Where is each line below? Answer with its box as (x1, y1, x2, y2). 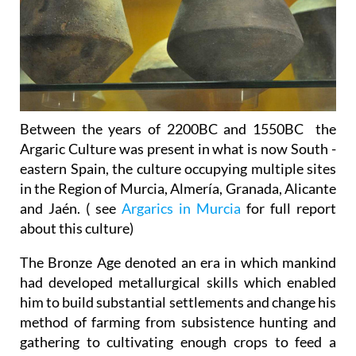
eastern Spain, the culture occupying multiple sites (20, 159, 336, 177)
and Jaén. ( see (20, 199, 122, 217)
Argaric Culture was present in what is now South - (20, 139, 336, 157)
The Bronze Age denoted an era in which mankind (20, 253, 336, 271)
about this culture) (20, 219, 133, 237)
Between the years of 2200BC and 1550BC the (20, 119, 336, 137)
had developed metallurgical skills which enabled (20, 273, 336, 291)
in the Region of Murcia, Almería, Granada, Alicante (20, 179, 336, 197)
